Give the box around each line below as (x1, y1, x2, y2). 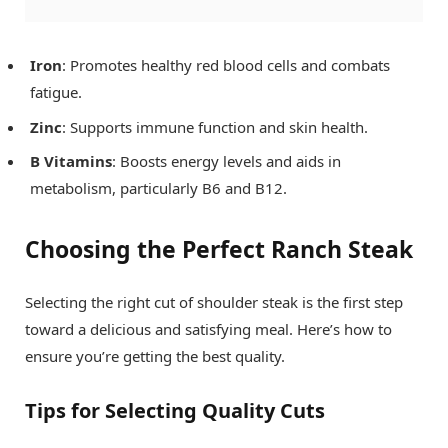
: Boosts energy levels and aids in (112, 151, 341, 172)
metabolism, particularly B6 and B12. (30, 178, 287, 199)
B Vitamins (30, 151, 112, 172)
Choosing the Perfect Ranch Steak (25, 233, 413, 266)
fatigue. (30, 82, 82, 103)
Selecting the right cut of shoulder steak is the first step (25, 292, 403, 313)
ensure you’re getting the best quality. (25, 346, 285, 367)
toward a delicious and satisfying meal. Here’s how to (25, 319, 392, 340)
